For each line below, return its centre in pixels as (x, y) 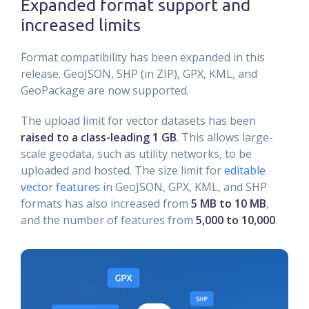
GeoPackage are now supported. (105, 91)
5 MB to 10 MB (229, 204)
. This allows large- (225, 138)
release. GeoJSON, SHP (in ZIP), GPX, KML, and (139, 74)
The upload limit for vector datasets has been (138, 121)
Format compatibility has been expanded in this (143, 58)
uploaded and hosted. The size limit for (122, 171)
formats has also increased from (106, 204)
